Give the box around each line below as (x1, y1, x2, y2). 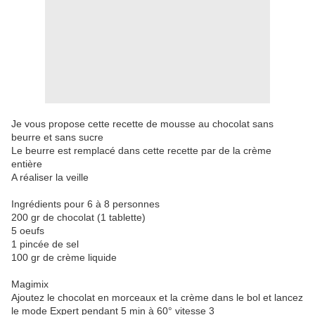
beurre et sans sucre (11, 131, 103, 143)
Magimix (11, 278, 49, 290)
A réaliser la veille (11, 172, 89, 184)
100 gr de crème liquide (11, 252, 117, 264)
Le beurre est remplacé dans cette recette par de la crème (11, 145, 271, 157)
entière (11, 158, 45, 170)
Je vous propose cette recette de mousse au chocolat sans (11, 118, 274, 130)
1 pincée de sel (11, 238, 79, 250)
